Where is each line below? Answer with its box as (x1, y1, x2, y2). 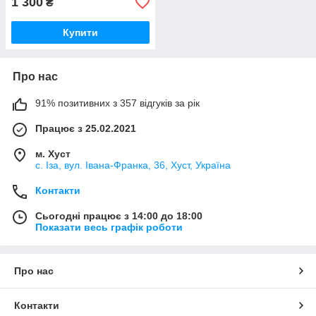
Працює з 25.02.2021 (35, 123, 136, 135)
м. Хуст (35, 148, 71, 160)
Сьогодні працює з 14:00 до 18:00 (35, 210, 202, 222)
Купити (63, 27, 98, 39)
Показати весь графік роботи (35, 221, 183, 233)
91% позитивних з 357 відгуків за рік (35, 97, 200, 109)
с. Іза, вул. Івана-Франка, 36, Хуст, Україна (35, 159, 231, 171)
